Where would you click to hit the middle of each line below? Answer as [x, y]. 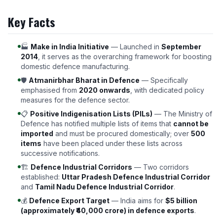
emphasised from [50, 90]
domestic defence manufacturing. [75, 66]
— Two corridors [161, 167]
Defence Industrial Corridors [81, 167]
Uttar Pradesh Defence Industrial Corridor [136, 177]
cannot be [191, 124]
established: [41, 177]
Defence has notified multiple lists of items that [97, 124]
